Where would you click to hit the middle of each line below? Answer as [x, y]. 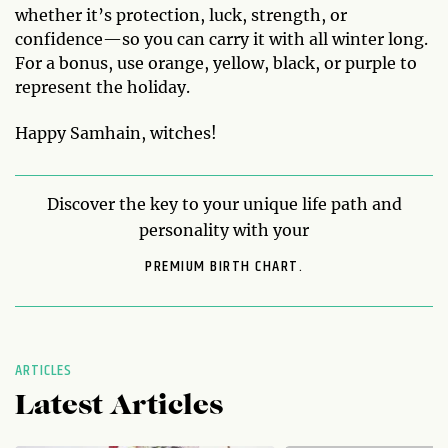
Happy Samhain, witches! [116, 133]
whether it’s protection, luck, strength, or [181, 15]
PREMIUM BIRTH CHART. [224, 266]
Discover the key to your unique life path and [224, 204]
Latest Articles [119, 407]
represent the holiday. [102, 87]
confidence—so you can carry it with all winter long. [221, 39]
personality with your [224, 230]
